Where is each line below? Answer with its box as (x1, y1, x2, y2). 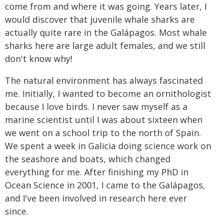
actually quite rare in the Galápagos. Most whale (5, 27, 207, 38)
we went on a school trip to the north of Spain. (5, 127, 201, 139)
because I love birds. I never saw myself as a (5, 101, 187, 112)
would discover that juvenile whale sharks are (5, 14, 195, 25)
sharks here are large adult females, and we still (5, 40, 205, 51)
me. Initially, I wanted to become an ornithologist (5, 88, 211, 99)
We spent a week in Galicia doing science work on (5, 140, 211, 152)
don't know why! (5, 53, 72, 64)
